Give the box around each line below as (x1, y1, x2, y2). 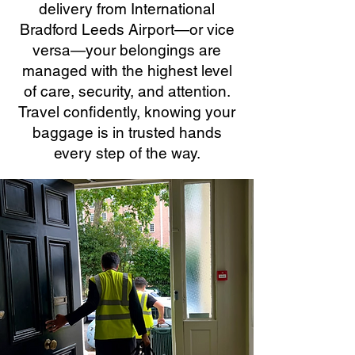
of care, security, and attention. (23, 82, 231, 100)
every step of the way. (53, 144, 200, 162)
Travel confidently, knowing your (18, 103, 235, 120)
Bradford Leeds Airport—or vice (19, 21, 235, 38)
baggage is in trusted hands (32, 124, 222, 141)
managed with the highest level (21, 62, 232, 79)
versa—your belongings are (32, 41, 221, 59)
